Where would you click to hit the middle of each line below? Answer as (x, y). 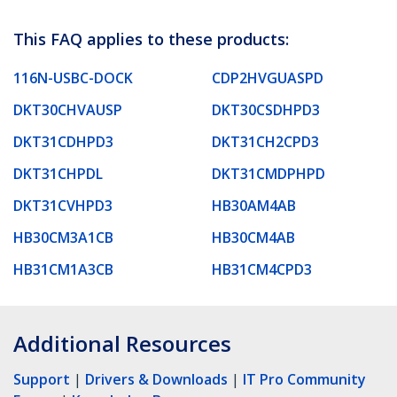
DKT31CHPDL (58, 173)
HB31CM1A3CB (63, 269)
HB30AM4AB (254, 205)
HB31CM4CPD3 (262, 269)
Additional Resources (122, 343)
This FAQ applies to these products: (151, 39)
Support (42, 379)
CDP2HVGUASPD (268, 78)
